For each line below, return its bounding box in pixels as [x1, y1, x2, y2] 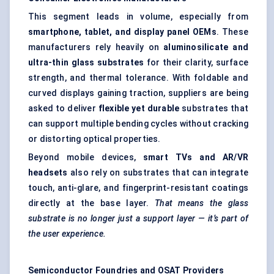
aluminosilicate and [163, 42, 248, 53]
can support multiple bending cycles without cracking [28, 119, 248, 129]
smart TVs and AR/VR [143, 152, 248, 163]
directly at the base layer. [28, 198, 155, 209]
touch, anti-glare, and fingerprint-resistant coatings [28, 183, 248, 193]
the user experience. [28, 229, 106, 239]
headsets [28, 168, 68, 178]
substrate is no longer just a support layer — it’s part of [28, 213, 248, 224]
